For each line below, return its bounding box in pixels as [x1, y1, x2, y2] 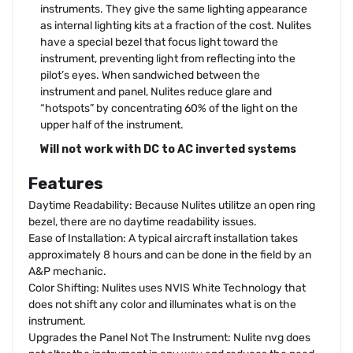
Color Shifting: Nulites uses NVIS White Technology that [28, 281, 306, 295]
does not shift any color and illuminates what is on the [28, 297, 296, 311]
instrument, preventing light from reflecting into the [40, 52, 295, 66]
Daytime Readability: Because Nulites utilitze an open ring [28, 198, 315, 212]
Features [28, 173, 103, 193]
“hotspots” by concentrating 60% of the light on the [40, 102, 298, 116]
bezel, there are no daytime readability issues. [28, 214, 257, 229]
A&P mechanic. [28, 264, 106, 278]
